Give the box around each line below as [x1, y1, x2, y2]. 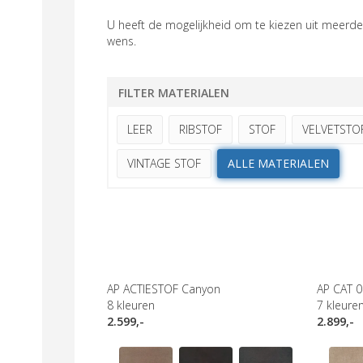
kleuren [117, 297, 155, 313]
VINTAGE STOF [127, 156, 201, 171]
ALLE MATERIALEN [228, 156, 329, 171]
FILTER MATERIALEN [118, 85, 229, 100]
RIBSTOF [179, 122, 222, 137]
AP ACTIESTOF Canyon [107, 281, 220, 297]
